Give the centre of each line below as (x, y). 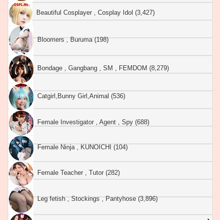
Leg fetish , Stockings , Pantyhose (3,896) (96, 198)
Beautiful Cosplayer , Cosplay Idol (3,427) (94, 13)
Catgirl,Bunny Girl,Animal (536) (79, 96)
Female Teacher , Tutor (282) (77, 172)
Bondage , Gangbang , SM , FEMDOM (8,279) (101, 68)
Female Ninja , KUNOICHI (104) (81, 147)
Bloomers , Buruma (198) (71, 39)
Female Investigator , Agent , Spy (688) (91, 122)
